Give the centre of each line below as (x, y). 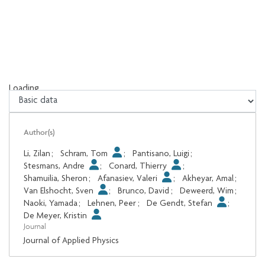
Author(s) (39, 132)
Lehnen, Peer (112, 204)
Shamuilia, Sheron (56, 179)
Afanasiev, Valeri (129, 179)
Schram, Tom (85, 154)
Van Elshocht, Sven (60, 192)
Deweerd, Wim (206, 192)
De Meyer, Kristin (56, 216)
